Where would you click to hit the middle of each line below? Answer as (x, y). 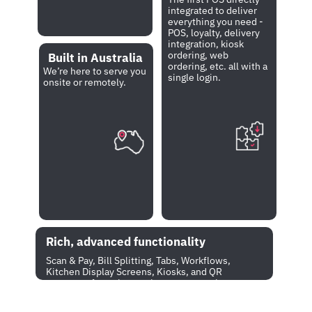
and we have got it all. (94, 294)
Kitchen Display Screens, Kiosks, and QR (134, 272)
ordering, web (198, 55)
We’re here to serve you (95, 71)
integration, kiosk (206, 44)
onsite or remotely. (85, 82)
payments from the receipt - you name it (133, 283)
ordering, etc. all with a (218, 66)
